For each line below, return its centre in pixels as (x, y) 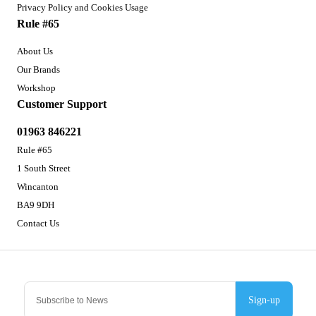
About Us (35, 51)
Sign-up (264, 300)
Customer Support (62, 104)
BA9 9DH (36, 205)
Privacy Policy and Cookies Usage (83, 7)
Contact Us (38, 223)
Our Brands (38, 69)
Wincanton (38, 186)
